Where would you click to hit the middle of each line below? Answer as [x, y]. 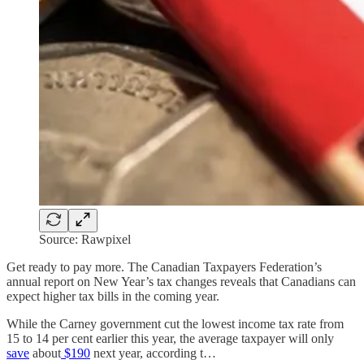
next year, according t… [153, 353]
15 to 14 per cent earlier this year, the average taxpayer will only [170, 338]
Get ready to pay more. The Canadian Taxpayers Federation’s [164, 266]
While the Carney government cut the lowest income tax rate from [175, 323]
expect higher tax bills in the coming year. [113, 296]
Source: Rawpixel [85, 239]
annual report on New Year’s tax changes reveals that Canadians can [181, 281]
